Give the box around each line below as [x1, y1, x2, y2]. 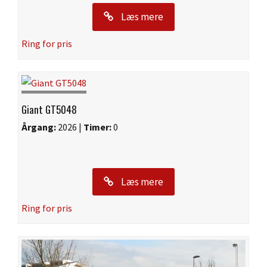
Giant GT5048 [21, 101, 77, 117]
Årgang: [21, 120, 56, 133]
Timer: [83, 120, 111, 133]
